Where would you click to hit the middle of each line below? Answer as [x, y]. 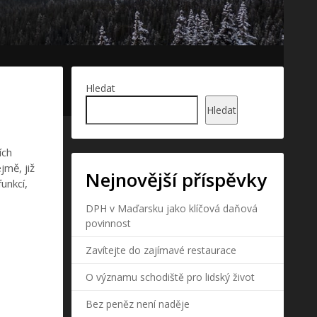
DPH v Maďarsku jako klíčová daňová [172, 208]
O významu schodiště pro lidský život [170, 277]
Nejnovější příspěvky [176, 180]
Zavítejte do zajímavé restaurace [161, 250]
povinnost [108, 223]
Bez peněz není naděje [138, 304]
